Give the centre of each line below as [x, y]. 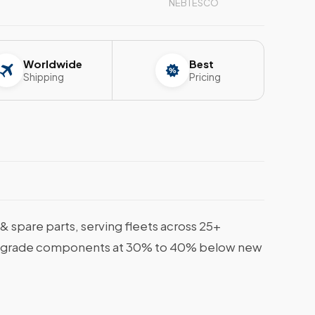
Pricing [205, 76]
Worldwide [53, 63]
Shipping [44, 76]
